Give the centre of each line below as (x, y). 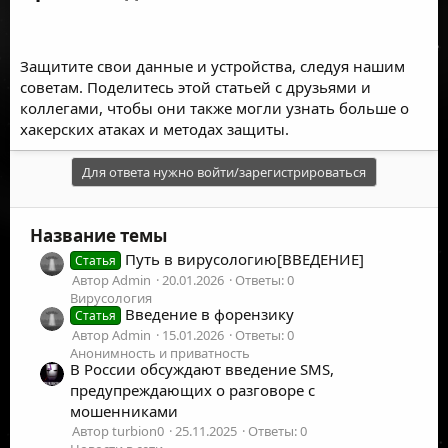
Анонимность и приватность (160, 353)
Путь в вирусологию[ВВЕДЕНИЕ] (245, 258)
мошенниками (124, 411)
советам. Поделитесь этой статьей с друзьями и (195, 86)
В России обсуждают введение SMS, (202, 369)
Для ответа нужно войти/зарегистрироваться (224, 171)
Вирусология (111, 297)
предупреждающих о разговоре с (192, 390)
